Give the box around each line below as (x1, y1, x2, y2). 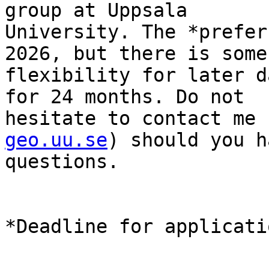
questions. (5, 151, 119, 173)
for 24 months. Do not (5, 86, 244, 108)
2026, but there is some (5, 43, 267, 65)
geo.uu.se (5, 129, 107, 151)
